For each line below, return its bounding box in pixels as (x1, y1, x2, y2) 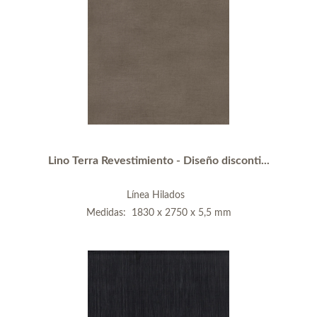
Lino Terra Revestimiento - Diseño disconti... (47, 154, 270, 166)
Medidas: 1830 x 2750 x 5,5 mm (86, 207, 231, 218)
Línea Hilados (127, 190, 190, 200)
